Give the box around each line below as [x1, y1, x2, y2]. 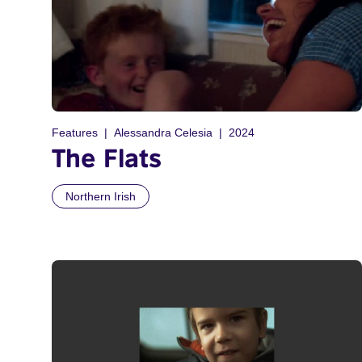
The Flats [52, 142, 162, 174]
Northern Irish [65, 190, 136, 204]
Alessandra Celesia [114, 126, 213, 140]
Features [52, 126, 98, 140]
